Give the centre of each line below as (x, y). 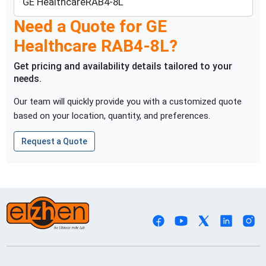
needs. (27, 79)
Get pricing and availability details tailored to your (123, 66)
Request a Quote (54, 142)
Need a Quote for (80, 27)
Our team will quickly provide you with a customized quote (127, 102)
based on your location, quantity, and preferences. (112, 116)
